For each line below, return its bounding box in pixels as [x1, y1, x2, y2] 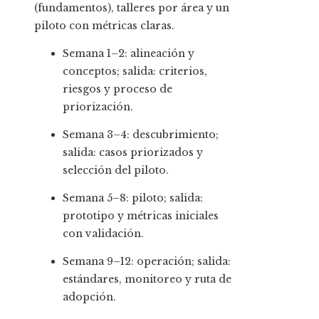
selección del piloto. [63, 163, 169, 177]
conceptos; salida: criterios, [63, 64, 207, 78]
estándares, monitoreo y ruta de [63, 272, 231, 286]
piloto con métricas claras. [34, 19, 174, 32]
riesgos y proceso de [63, 82, 172, 95]
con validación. [63, 226, 144, 240]
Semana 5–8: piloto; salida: [63, 191, 203, 204]
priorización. [63, 100, 133, 113]
